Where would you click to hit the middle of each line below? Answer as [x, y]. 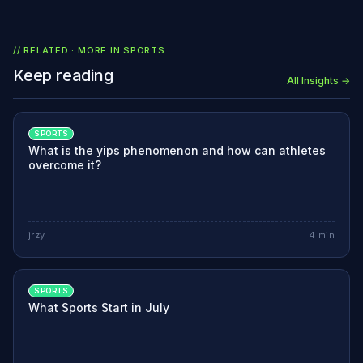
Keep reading [63, 76]
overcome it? [65, 165]
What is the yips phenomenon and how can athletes [177, 151]
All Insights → [318, 81]
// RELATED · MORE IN [68, 51]
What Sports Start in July [99, 308]
